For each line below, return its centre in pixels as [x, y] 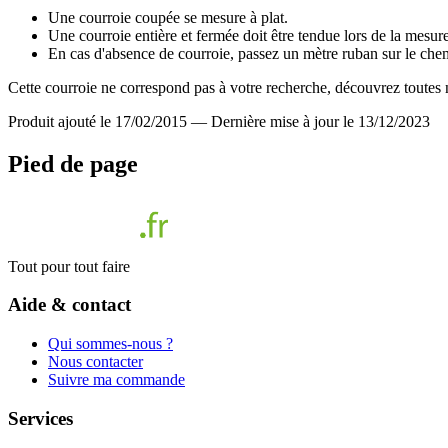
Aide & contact [69, 305]
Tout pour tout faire [69, 266]
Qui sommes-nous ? [110, 343]
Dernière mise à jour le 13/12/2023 [320, 121]
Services [40, 418]
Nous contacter [95, 361]
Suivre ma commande [116, 379]
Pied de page [73, 163]
